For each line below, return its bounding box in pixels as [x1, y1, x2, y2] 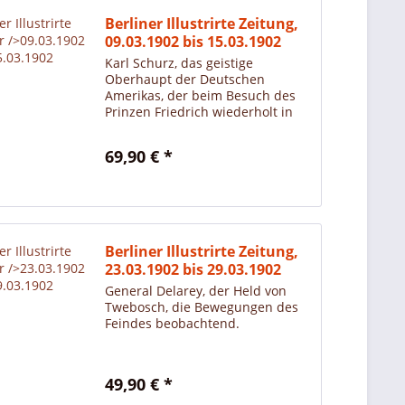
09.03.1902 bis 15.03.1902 [105, 31, 282, 52]
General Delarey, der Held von [105, 282, 287, 300]
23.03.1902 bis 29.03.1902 [105, 259, 282, 280]
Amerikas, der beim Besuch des [105, 86, 297, 104]
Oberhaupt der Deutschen [105, 70, 266, 88]
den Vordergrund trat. [105, 118, 240, 137]
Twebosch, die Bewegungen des [105, 298, 299, 316]
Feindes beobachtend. [105, 315, 240, 333]
